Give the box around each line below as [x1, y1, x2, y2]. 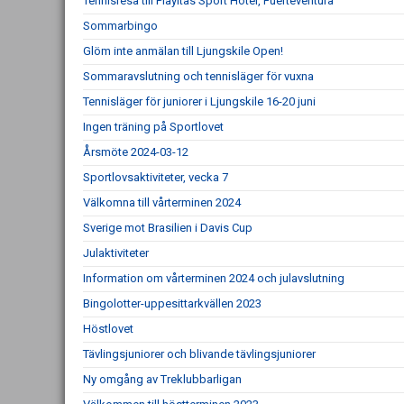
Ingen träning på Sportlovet [83, 120, 224, 133]
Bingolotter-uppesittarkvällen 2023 [83, 297, 262, 310]
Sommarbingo [83, 19, 158, 32]
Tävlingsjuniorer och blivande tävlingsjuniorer [83, 347, 316, 361]
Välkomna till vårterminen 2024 [83, 196, 241, 209]
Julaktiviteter [83, 246, 149, 260]
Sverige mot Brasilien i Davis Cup [83, 221, 252, 234]
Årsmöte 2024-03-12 [83, 145, 188, 159]
